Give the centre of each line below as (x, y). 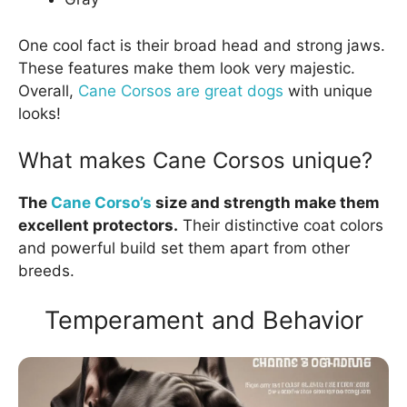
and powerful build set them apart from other (184, 248)
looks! (40, 113)
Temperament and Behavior (203, 320)
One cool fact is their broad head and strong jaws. (202, 45)
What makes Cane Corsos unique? (195, 161)
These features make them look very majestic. (187, 68)
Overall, (48, 90)
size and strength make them (266, 203)
